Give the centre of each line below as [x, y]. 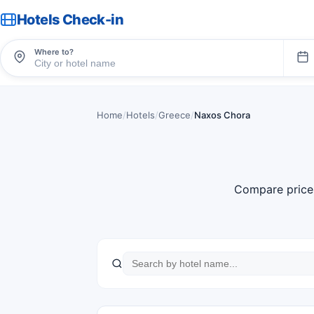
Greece [175, 115]
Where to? [54, 52]
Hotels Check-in [70, 20]
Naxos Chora [222, 115]
